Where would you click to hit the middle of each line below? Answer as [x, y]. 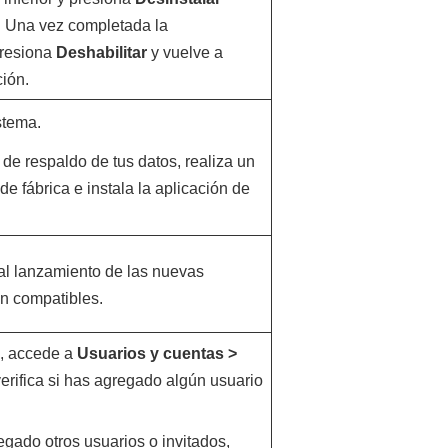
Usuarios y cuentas [150, 353]
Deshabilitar [101, 52]
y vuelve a [184, 52]
